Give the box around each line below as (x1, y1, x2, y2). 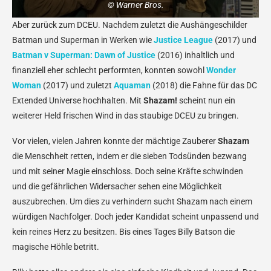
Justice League (154, 35, 213, 45)
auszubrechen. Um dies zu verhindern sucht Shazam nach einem (12, 197, 252, 206)
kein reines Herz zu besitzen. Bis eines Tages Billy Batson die (12, 227, 235, 237)
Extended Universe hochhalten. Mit (12, 96, 143, 105)
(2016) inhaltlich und (155, 50, 235, 60)
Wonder (206, 65, 236, 75)
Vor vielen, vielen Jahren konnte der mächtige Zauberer (12, 136, 218, 146)
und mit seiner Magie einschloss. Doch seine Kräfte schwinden (12, 166, 243, 176)
